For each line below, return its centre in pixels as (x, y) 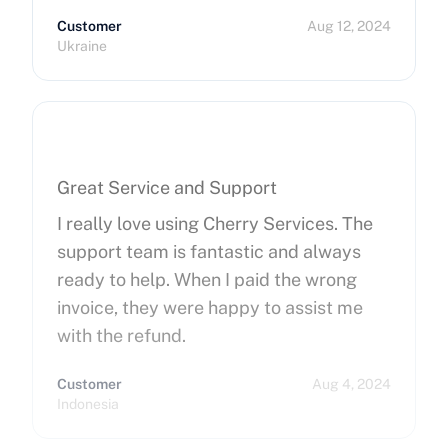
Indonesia (88, 404)
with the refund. (121, 335)
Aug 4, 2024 (351, 384)
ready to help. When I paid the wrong (207, 279)
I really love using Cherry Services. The (215, 223)
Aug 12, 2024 (349, 26)
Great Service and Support (167, 187)
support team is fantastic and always (209, 251)
